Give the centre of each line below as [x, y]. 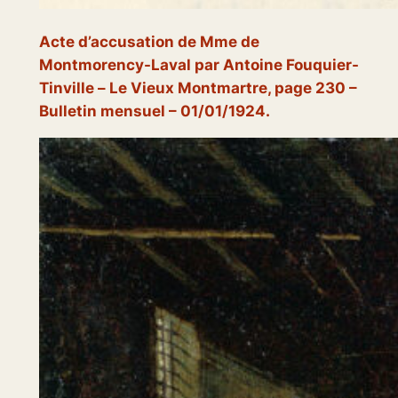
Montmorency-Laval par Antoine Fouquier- [199, 65]
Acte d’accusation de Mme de [149, 42]
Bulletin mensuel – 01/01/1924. [154, 111]
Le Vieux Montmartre [188, 88]
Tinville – [74, 88]
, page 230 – [312, 88]
